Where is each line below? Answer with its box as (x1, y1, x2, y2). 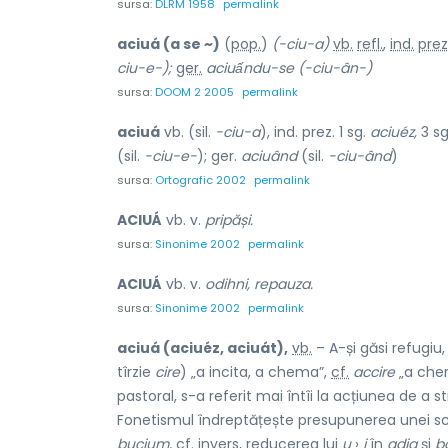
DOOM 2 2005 (155, 83, 234, 100)
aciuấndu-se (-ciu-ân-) (206, 57, 372, 78)
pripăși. (205, 209, 253, 230)
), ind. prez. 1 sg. (260, 121, 370, 142)
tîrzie (117, 361, 155, 382)
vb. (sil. (160, 121, 215, 142)
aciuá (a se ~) (117, 33, 220, 54)
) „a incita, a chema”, (180, 361, 331, 382)
